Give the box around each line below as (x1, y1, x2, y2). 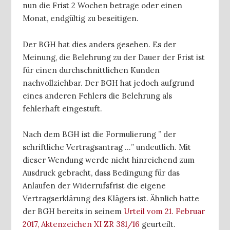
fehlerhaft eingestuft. (23, 103, 102, 113)
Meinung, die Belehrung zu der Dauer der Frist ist (23, 52, 205, 62)
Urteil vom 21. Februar (124, 206, 205, 217)
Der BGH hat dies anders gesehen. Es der (23, 39, 176, 49)
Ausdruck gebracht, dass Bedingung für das (23, 168, 180, 178)
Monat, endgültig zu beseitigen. (23, 13, 139, 23)
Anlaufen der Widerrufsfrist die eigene (23, 181, 166, 191)
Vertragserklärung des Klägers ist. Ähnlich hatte (23, 194, 199, 204)
